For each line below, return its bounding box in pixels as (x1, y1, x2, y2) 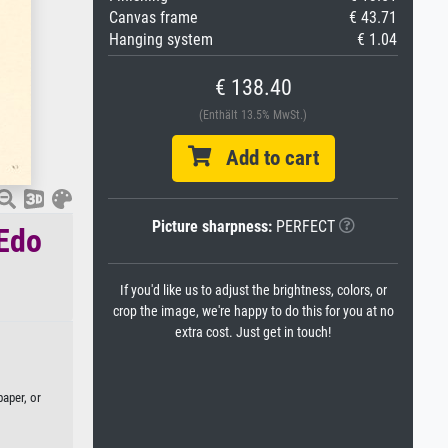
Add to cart (210, 146, 319, 170)
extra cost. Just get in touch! (175, 324, 331, 341)
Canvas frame (109, 8, 198, 27)
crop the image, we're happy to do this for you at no (112, 303, 394, 320)
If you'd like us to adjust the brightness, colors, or (119, 282, 387, 299)
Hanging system (109, 30, 213, 49)
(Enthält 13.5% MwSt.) (199, 108, 307, 122)
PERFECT (271, 217, 335, 236)
